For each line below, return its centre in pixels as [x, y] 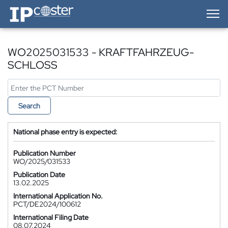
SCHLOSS [33, 65]
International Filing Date [51, 217]
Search [29, 106]
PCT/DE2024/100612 [47, 204]
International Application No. [58, 196]
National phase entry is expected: [65, 132]
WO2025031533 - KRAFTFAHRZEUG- [101, 52]
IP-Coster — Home [36, 8]
